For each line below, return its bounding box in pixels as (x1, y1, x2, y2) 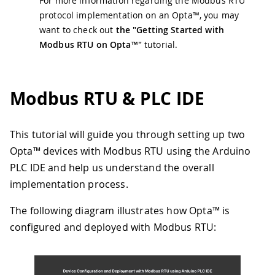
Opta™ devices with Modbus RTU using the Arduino (10, 144, 251, 158)
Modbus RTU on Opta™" (39, 39, 142, 51)
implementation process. (10, 177, 128, 191)
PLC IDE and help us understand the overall (10, 160, 214, 174)
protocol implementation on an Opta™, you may (39, 9, 239, 21)
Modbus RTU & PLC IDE (10, 87, 205, 111)
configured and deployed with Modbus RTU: (10, 220, 217, 234)
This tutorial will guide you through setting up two (10, 127, 246, 141)
